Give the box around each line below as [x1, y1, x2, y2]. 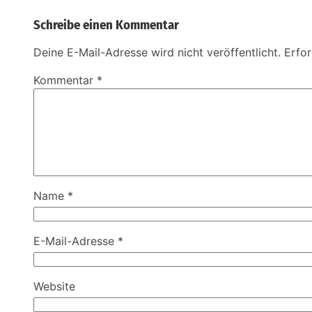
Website [33, 279, 75, 294]
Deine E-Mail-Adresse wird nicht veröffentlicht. [33, 45, 281, 60]
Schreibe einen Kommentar [33, 17, 179, 33]
